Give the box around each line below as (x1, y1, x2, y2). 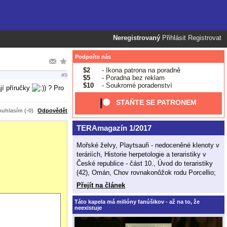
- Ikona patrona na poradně (99, 66, 180, 74)
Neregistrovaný (113, 34, 160, 42)
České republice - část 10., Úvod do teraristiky (77, 159, 213, 167)
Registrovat (188, 34, 221, 42)
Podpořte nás (75, 54, 111, 60)
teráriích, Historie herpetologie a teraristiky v (77, 150, 206, 158)
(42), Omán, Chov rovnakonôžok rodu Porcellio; (77, 168, 216, 176)
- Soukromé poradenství (99, 81, 172, 89)
